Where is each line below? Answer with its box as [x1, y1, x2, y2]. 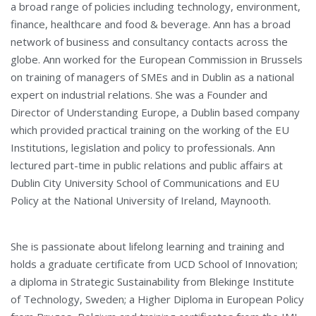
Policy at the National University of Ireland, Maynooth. [11, 193, 271, 207]
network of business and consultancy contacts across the [11, 34, 288, 49]
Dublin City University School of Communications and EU [11, 175, 279, 190]
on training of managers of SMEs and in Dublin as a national [11, 69, 294, 84]
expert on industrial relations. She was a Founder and [11, 87, 267, 102]
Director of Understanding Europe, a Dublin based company [11, 104, 300, 119]
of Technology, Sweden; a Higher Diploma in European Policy [11, 291, 304, 306]
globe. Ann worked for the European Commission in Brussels [11, 51, 303, 66]
